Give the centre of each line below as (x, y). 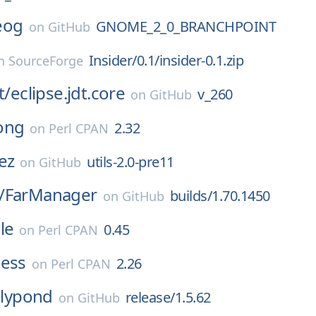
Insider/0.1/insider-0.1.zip (166, 60)
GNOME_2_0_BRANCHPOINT (186, 26)
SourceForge (45, 61)
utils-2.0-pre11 (130, 162)
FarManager (51, 194)
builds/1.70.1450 (220, 196)
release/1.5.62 (168, 297)
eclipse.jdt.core (68, 93)
